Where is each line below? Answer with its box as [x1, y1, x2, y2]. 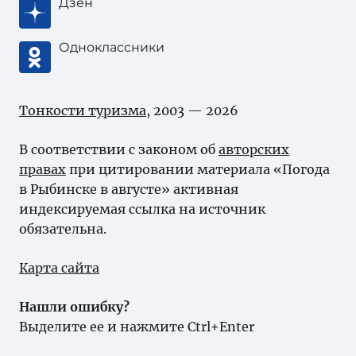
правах [19, 161, 66, 177]
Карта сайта [19, 260, 99, 276]
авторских [219, 141, 289, 157]
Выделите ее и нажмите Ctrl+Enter [19, 319, 254, 335]
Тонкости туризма [19, 103, 146, 118]
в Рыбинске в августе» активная [19, 181, 238, 197]
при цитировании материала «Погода [66, 161, 330, 177]
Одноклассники [59, 40, 164, 55]
